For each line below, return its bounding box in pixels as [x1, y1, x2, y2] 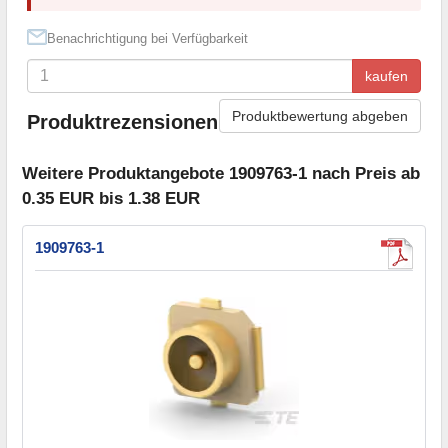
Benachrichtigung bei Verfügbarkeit [47, 30, 248, 46]
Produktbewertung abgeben [232, 107, 408, 124]
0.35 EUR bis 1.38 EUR [22, 189, 200, 209]
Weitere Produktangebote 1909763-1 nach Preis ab [22, 164, 420, 184]
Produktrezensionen [27, 111, 218, 134]
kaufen [365, 67, 408, 84]
